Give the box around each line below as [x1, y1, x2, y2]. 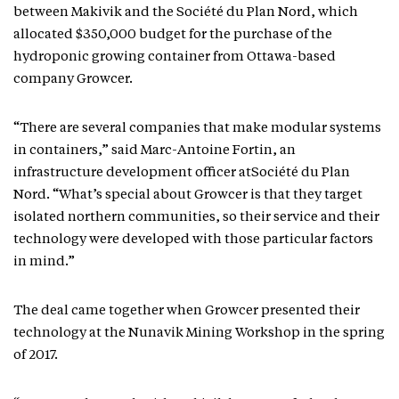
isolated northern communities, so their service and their [13, 211, 379, 224]
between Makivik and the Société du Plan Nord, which [13, 6, 358, 20]
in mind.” [13, 256, 75, 269]
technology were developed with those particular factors [13, 233, 373, 247]
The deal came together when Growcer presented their [13, 305, 360, 318]
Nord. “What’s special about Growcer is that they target [13, 189, 362, 202]
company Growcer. [13, 73, 133, 86]
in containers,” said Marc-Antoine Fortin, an [13, 144, 296, 158]
